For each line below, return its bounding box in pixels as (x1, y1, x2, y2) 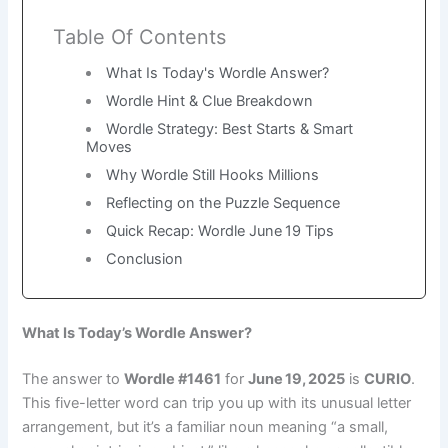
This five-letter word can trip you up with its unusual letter (22, 393, 412, 412)
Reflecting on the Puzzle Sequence (106, 193, 341, 212)
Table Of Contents (53, 24, 227, 49)
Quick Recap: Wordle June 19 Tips (106, 221, 335, 240)
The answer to (22, 369, 125, 388)
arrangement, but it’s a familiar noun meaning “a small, (22, 417, 389, 436)
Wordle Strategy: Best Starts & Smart (106, 119, 354, 138)
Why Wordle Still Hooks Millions (106, 165, 320, 184)
